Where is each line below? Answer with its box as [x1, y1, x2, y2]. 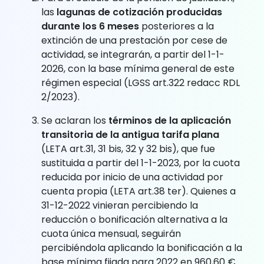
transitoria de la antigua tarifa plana [41, 127, 219, 141]
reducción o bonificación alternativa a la [41, 212, 227, 226]
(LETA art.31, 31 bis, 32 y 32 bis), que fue [41, 141, 215, 156]
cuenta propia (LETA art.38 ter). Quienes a [41, 184, 236, 198]
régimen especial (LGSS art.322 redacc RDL [41, 75, 240, 90]
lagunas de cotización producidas [54, 5, 222, 19]
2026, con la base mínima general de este [41, 61, 235, 75]
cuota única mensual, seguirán [41, 226, 181, 240]
